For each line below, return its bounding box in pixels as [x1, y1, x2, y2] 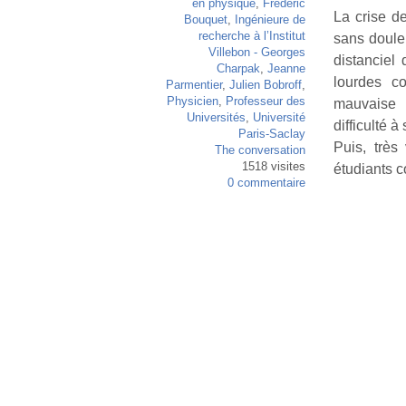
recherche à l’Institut [198, 29, 305, 43]
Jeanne [266, 62, 305, 75]
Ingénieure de [234, 13, 305, 26]
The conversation [214, 143, 305, 157]
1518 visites [241, 159, 305, 173]
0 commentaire [227, 176, 305, 189]
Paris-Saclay [237, 127, 305, 140]
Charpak [216, 62, 260, 75]
